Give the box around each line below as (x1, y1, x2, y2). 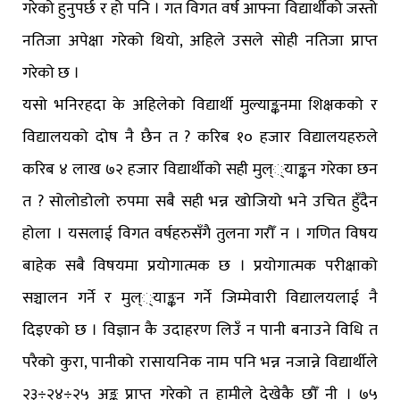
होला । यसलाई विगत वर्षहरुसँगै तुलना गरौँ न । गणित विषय (22, 221, 378, 248)
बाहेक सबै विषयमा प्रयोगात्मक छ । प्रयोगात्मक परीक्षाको (22, 253, 378, 280)
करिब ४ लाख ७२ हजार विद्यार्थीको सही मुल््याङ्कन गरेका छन (22, 156, 378, 184)
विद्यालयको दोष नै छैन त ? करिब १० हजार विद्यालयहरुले (22, 124, 378, 152)
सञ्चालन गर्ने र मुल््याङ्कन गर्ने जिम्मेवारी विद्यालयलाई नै (22, 285, 378, 312)
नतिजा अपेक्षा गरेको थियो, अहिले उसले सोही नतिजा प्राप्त (22, 28, 378, 55)
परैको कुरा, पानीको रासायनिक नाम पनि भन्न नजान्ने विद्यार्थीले (22, 349, 378, 377)
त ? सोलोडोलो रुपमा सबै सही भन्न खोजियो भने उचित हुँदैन (22, 188, 378, 216)
